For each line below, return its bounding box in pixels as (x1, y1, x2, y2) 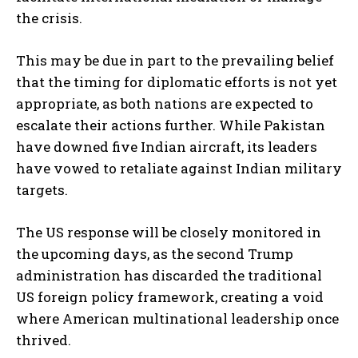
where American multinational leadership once (16, 309, 339, 328)
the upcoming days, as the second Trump (16, 245, 293, 264)
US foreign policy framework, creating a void (16, 288, 324, 307)
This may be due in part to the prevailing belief (16, 51, 334, 70)
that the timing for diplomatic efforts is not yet (16, 73, 337, 92)
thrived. (16, 331, 71, 350)
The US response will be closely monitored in (16, 223, 321, 242)
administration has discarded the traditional (16, 266, 322, 285)
